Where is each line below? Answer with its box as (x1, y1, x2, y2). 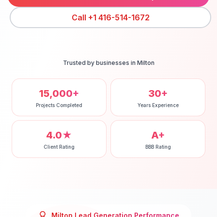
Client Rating (44, 144, 75, 150)
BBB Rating (145, 144, 171, 150)
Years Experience (137, 102, 179, 108)
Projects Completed (36, 102, 82, 108)
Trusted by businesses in (62, 59, 137, 66)
